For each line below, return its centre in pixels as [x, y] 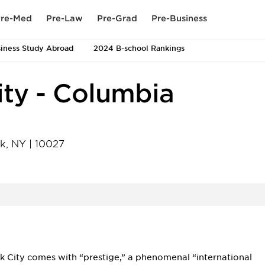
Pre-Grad [117, 18]
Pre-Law [64, 18]
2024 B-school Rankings [139, 48]
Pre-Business [179, 18]
